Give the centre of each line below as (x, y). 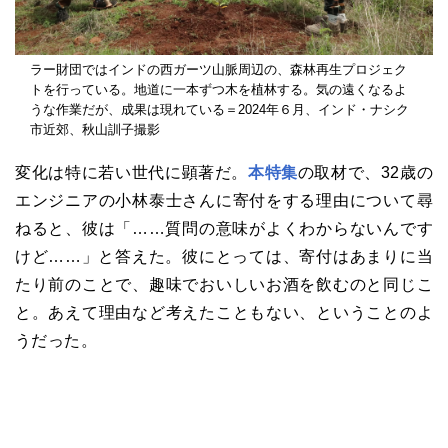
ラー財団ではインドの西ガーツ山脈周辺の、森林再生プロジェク (218, 69)
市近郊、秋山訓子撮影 (95, 129)
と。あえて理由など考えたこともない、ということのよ (224, 312)
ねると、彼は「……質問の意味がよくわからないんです (224, 228)
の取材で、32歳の (365, 172)
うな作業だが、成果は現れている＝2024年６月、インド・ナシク (219, 109)
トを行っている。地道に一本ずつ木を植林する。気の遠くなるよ (218, 89)
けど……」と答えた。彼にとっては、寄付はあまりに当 (224, 256)
